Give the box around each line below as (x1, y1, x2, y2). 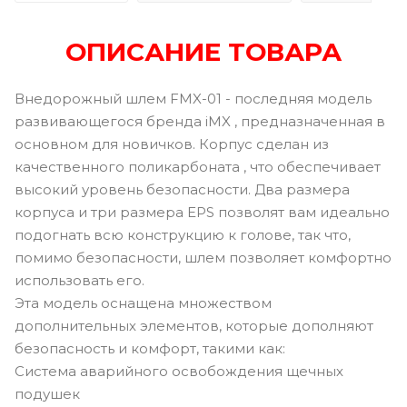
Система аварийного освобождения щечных (15, 362, 343, 380)
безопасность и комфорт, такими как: (15, 339, 285, 357)
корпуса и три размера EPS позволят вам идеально (15, 203, 390, 221)
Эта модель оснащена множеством (15, 293, 272, 312)
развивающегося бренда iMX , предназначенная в (15, 112, 385, 130)
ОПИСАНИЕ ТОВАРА (65, 35, 342, 67)
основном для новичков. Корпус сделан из (15, 134, 329, 153)
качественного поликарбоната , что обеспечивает (15, 157, 381, 175)
